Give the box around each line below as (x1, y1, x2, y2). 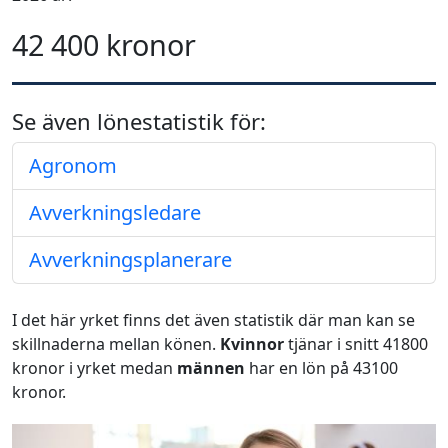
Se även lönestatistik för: (12, 106, 266, 136)
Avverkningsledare (29, 199, 201, 226)
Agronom (29, 152, 117, 179)
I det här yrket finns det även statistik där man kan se (12, 309, 415, 331)
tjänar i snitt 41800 (284, 333, 428, 355)
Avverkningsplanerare (29, 246, 232, 273)
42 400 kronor (12, 25, 196, 64)
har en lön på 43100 (245, 357, 398, 379)
